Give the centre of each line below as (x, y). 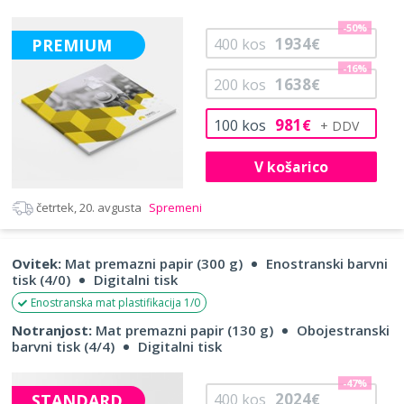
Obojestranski (343, 330)
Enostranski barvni (327, 263)
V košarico (291, 166)
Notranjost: (52, 330)
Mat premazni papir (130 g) (183, 330)
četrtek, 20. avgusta (89, 207)
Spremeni (174, 207)
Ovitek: (37, 263)
